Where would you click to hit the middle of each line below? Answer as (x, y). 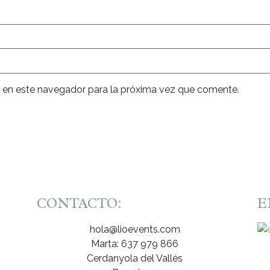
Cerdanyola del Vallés (135, 258)
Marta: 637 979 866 (135, 243)
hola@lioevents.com (135, 229)
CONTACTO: (79, 203)
